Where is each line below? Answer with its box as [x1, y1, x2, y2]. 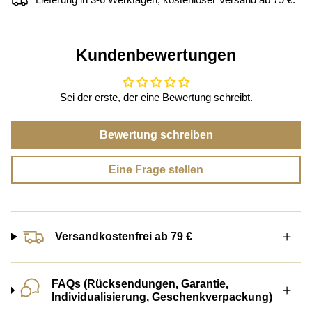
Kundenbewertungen [76, 45, 236, 64]
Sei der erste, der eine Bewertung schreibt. [59, 91, 253, 103]
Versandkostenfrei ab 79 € [54, 231, 192, 243]
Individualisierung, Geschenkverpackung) [52, 290, 273, 303]
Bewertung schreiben [99, 128, 213, 141]
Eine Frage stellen [109, 163, 203, 175]
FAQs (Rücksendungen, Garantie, [52, 277, 229, 290]
